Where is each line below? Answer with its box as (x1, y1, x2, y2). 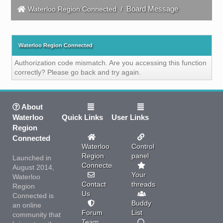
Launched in (12, 153, 51, 162)
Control (131, 142, 154, 150)
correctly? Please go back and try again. (14, 68, 141, 76)
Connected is (12, 191, 54, 200)
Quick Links (62, 112, 104, 121)
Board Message (126, 4, 179, 13)
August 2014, (12, 163, 54, 171)
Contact (82, 180, 107, 188)
